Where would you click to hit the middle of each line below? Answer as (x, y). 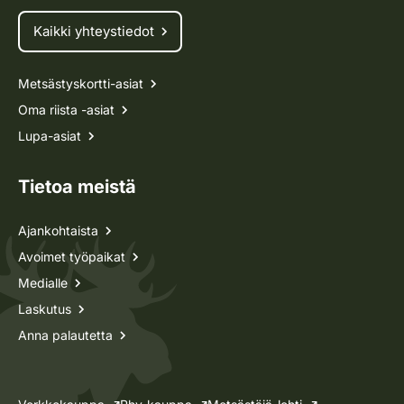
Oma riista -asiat (66, 109)
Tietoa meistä (77, 186)
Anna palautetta (65, 335)
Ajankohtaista (58, 230)
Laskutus (45, 308)
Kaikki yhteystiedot (94, 31)
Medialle (43, 282)
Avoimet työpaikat (72, 256)
